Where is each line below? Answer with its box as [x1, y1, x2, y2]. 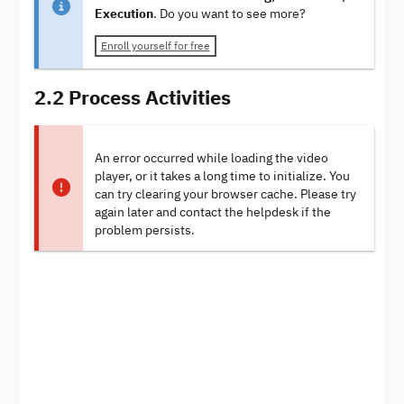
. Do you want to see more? [152, 5, 306, 23]
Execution [94, 5, 153, 23]
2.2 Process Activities [34, 83, 231, 110]
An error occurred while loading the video [94, 150, 328, 166]
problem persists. [94, 222, 195, 238]
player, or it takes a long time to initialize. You [94, 168, 350, 184]
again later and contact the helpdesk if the [94, 204, 331, 220]
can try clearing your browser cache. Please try [94, 186, 356, 202]
